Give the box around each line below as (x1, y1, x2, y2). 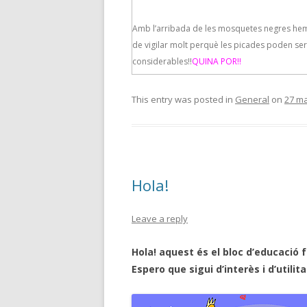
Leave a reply (132, 212, 188, 225)
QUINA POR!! (192, 56, 241, 67)
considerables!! (132, 56, 192, 67)
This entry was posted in (132, 93, 235, 106)
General (235, 93, 269, 106)
